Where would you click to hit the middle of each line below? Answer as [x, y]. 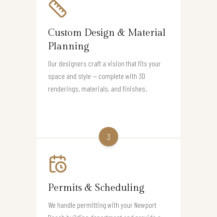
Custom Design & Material [107, 33]
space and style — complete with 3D [97, 76]
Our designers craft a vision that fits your [104, 63]
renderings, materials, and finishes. [98, 89]
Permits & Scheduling [96, 188]
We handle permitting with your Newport [102, 205]
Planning [69, 47]
